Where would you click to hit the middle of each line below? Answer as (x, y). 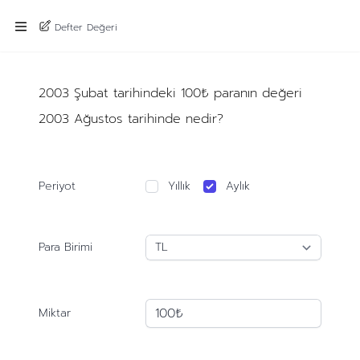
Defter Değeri (86, 27)
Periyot (57, 186)
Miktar (54, 313)
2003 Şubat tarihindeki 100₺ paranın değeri (170, 93)
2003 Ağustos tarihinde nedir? (131, 119)
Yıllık (180, 186)
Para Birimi (65, 247)
